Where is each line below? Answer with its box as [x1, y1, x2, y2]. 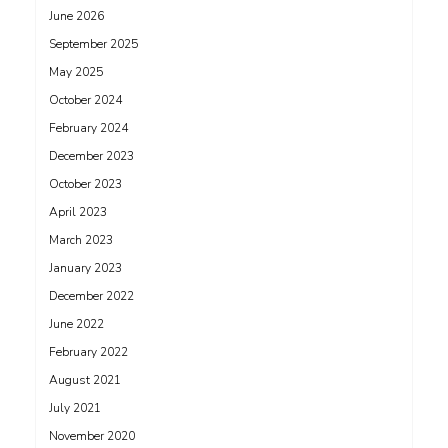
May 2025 [49, 64, 103, 81]
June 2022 [49, 316, 104, 333]
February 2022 [49, 344, 128, 361]
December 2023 [49, 148, 134, 165]
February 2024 [49, 120, 128, 137]
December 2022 [49, 288, 134, 305]
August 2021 [49, 372, 121, 389]
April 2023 [49, 204, 107, 221]
